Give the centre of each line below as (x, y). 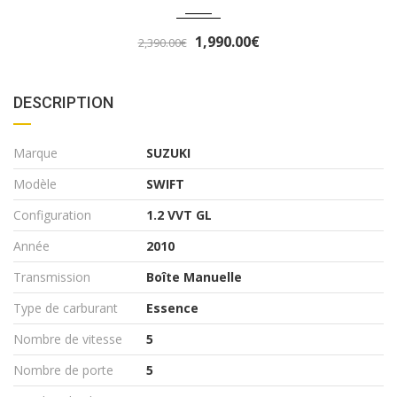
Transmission (52, 276)
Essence (172, 307)
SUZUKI (168, 152)
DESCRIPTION (63, 102)
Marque (35, 152)
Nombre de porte (63, 370)
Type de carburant (66, 307)
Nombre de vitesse (68, 339)
